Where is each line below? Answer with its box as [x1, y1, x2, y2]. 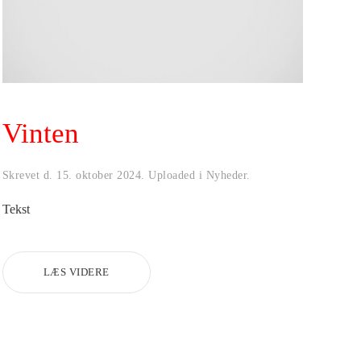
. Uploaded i [141, 168, 206, 181]
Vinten [2, 117, 79, 149]
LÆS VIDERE [43, 265, 110, 278]
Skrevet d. [2, 168, 57, 181]
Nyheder [205, 168, 247, 181]
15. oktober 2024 [56, 168, 142, 181]
